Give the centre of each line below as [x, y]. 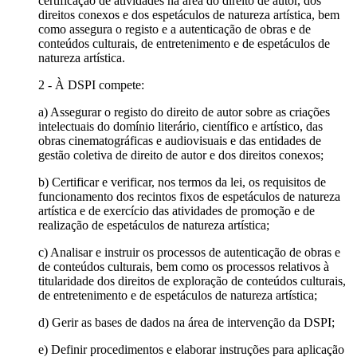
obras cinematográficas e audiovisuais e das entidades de [180, 140]
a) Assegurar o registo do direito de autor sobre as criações [184, 112]
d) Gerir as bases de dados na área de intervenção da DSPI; [186, 322]
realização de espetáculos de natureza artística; [154, 225]
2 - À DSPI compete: [91, 84]
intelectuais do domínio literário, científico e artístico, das [180, 126]
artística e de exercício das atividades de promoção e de [177, 210]
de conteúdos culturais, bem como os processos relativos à [184, 266]
